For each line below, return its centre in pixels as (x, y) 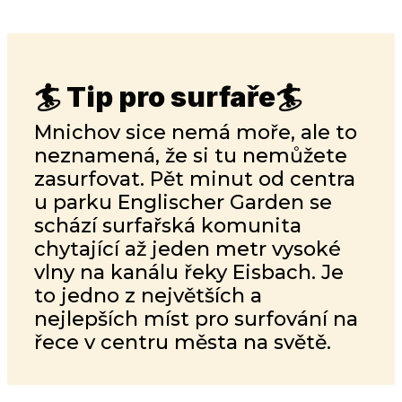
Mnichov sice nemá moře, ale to (196, 133)
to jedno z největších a (148, 296)
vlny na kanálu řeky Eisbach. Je (189, 273)
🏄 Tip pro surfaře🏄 (168, 97)
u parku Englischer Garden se (183, 203)
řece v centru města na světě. (183, 343)
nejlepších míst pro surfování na (196, 319)
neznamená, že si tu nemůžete (191, 156)
